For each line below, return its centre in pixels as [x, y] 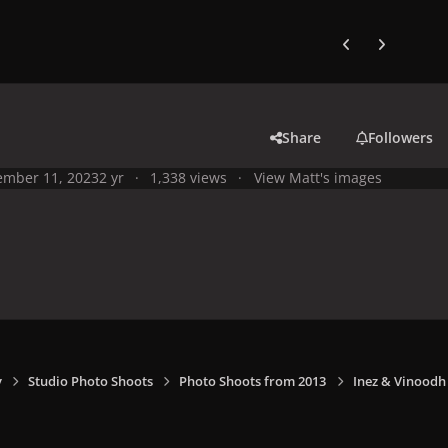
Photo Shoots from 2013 [253, 381]
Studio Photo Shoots [91, 381]
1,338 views [189, 178]
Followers [401, 137]
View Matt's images [317, 178]
